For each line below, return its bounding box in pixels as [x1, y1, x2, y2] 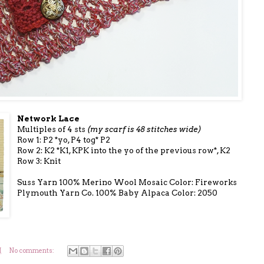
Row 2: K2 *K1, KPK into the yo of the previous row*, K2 [17, 145, 231, 155]
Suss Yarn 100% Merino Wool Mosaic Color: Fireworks [17, 177, 237, 187]
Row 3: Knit [17, 156, 61, 166]
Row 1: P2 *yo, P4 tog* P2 [17, 134, 111, 144]
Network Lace [17, 113, 80, 123]
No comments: [8, 246, 55, 255]
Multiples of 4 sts [17, 124, 88, 134]
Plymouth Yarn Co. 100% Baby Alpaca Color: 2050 [17, 187, 218, 197]
